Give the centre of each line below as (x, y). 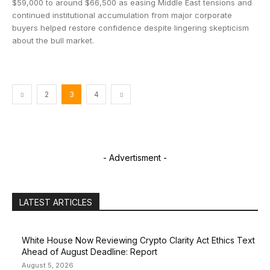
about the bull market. (53, 40)
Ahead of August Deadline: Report (89, 252)
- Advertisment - (135, 158)
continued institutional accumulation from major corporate (122, 15)
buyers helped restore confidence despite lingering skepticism (130, 28)
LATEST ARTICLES (56, 202)
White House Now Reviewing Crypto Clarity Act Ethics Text (138, 240)
